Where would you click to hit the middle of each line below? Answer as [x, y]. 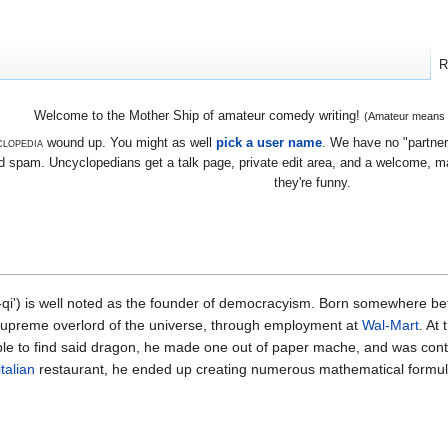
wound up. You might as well [129, 142]
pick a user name [268, 142]
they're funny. [312, 182]
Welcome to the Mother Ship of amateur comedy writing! [198, 116]
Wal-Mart [390, 324]
